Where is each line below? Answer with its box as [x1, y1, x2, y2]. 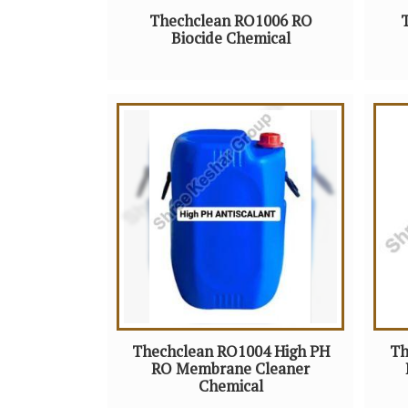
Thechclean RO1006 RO [148, 11, 312, 32]
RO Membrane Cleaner [151, 359, 310, 380]
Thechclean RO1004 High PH [131, 342, 330, 362]
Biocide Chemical [170, 28, 291, 49]
